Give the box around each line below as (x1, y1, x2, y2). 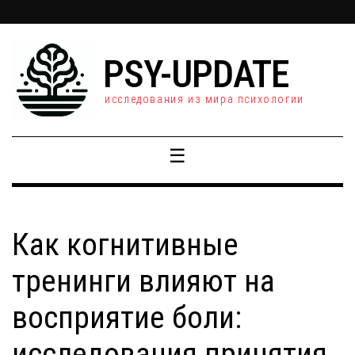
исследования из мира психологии (105, 93, 304, 105)
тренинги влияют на (12, 263, 275, 300)
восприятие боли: (12, 300, 242, 336)
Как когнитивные (12, 227, 239, 263)
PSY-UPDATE (103, 52, 289, 97)
